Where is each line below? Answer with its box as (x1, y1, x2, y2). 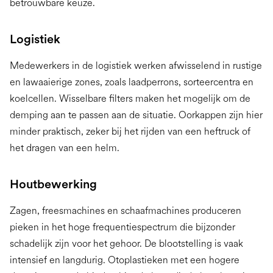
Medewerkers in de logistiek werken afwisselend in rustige (10, 60, 262, 72)
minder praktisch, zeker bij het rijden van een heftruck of (10, 126, 250, 138)
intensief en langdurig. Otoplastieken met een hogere (10, 254, 239, 266)
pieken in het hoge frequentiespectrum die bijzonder (10, 221, 235, 233)
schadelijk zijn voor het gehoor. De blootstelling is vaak (10, 238, 243, 250)
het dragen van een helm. (10, 142, 119, 154)
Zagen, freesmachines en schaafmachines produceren (10, 205, 241, 217)
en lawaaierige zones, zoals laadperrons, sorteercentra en (10, 76, 253, 88)
